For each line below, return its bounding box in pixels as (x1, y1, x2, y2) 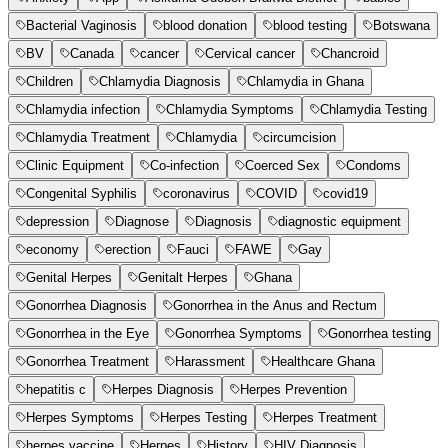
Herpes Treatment (273, 410, 377, 426)
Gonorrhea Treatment (26, 354, 149, 370)
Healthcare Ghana (271, 354, 375, 370)
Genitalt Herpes (138, 270, 228, 286)
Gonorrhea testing (328, 326, 431, 342)
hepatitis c (26, 382, 86, 398)
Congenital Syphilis (26, 186, 137, 202)
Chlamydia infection (26, 102, 140, 118)
